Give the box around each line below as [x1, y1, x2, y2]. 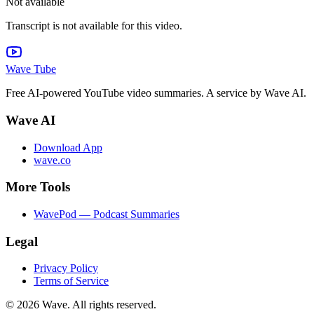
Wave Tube [6, 63, 56, 76]
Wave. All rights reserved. [39, 299, 156, 311]
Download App [34, 141, 102, 153]
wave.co [34, 153, 71, 166]
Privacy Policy [34, 262, 98, 275]
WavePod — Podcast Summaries [34, 207, 179, 220]
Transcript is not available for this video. [6, 20, 182, 32]
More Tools [6, 179, 70, 195]
